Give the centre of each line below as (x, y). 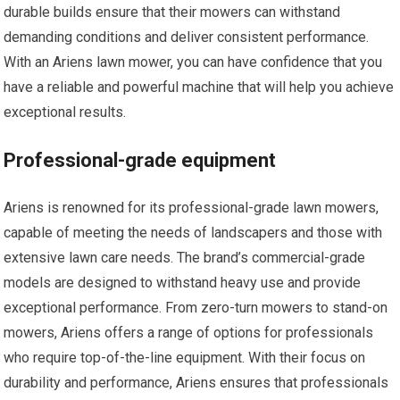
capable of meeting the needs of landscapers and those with (193, 232)
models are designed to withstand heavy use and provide (183, 282)
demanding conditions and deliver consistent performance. (187, 37)
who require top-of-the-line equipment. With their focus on (185, 357)
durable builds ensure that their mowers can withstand (172, 12)
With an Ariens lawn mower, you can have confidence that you (193, 62)
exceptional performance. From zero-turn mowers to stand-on (196, 307)
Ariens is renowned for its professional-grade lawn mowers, (192, 207)
